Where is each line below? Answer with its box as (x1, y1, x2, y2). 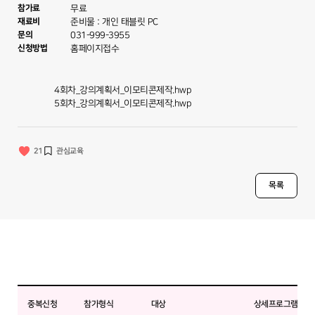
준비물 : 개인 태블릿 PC (70, 17, 158, 27)
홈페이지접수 (70, 44, 119, 54)
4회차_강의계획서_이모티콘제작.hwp (54, 85, 191, 96)
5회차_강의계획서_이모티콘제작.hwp (54, 98, 191, 109)
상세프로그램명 (253, 299, 306, 309)
